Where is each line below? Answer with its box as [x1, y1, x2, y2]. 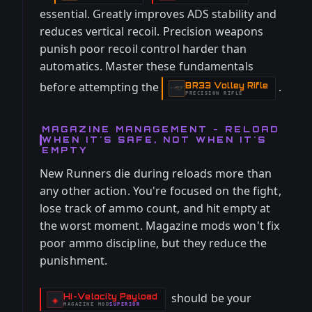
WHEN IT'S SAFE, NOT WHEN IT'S [42, 134, 267, 145]
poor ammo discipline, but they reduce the [40, 235, 267, 251]
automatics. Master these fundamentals [40, 58, 253, 74]
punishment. [40, 253, 108, 268]
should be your [168, 290, 252, 306]
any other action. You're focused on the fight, [40, 183, 281, 198]
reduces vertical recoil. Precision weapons [40, 24, 264, 39]
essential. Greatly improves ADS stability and [40, 6, 277, 22]
